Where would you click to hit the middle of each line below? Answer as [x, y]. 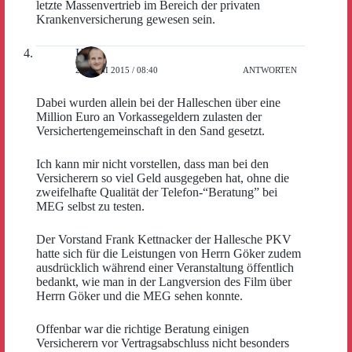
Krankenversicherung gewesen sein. [126, 19]
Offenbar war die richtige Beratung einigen [143, 328]
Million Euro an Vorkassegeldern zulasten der [149, 116]
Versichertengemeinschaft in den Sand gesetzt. [150, 130]
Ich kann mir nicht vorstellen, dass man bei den [152, 163]
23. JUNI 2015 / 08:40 [117, 70]
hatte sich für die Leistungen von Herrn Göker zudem [169, 253]
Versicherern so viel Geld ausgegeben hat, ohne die [163, 178]
